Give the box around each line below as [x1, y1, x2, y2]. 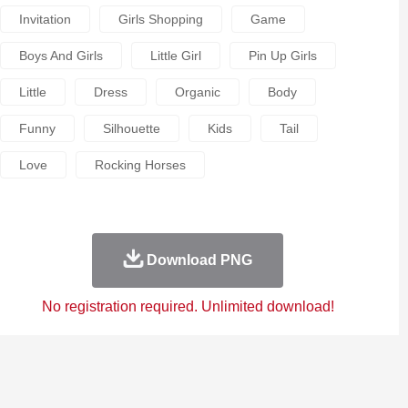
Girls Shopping [117, 12, 203, 26]
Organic [174, 85, 220, 99]
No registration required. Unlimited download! [41, 299, 334, 314]
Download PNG [146, 252, 252, 268]
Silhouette [102, 121, 160, 136]
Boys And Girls [18, 48, 103, 63]
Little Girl [149, 48, 201, 63]
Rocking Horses [94, 158, 186, 172]
